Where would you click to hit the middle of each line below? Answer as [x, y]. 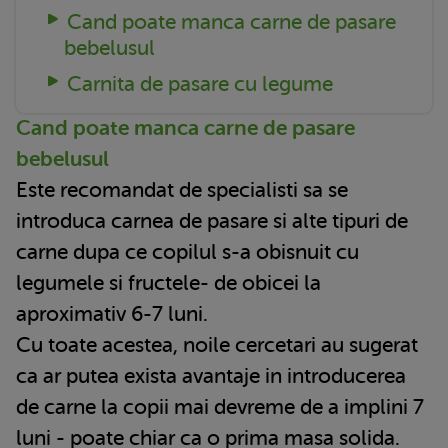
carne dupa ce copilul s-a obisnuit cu [187, 251]
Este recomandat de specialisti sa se [182, 189]
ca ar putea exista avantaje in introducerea [211, 375]
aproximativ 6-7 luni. [112, 313]
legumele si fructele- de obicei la [168, 282]
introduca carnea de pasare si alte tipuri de [212, 220]
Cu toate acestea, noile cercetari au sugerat [217, 344]
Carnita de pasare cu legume [199, 83]
